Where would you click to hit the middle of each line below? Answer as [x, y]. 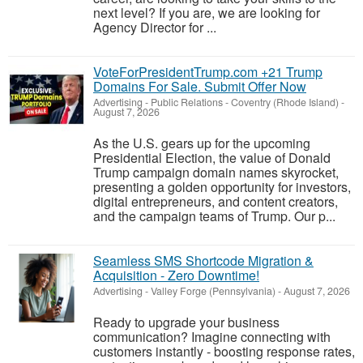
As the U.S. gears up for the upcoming [202, 143]
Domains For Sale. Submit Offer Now [200, 87]
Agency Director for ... [155, 28]
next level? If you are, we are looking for [207, 13]
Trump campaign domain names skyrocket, [216, 173]
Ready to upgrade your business [186, 322]
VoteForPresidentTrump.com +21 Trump [208, 72]
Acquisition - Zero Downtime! [176, 275]
